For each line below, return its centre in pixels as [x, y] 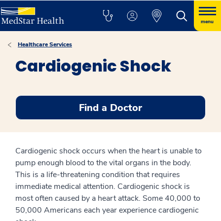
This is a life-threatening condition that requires [98, 175]
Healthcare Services [45, 44]
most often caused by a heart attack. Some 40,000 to [108, 198]
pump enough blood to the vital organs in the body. [103, 163]
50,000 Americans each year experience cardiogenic [107, 210]
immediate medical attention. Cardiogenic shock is [103, 186]
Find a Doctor [110, 108]
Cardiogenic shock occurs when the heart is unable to [109, 151]
